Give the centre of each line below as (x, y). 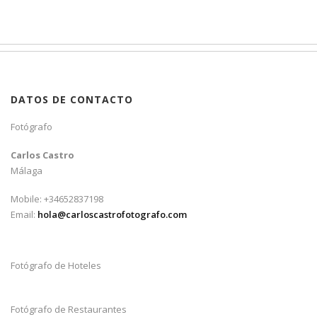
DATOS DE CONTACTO (72, 99)
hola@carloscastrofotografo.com (112, 214)
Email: (24, 214)
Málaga (27, 170)
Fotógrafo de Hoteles (56, 265)
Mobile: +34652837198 (57, 198)
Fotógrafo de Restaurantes (69, 309)
